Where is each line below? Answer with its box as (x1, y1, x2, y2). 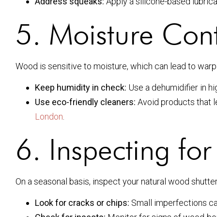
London (35, 111, 63, 122)
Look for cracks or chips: (35, 198, 129, 208)
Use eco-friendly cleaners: (35, 96, 136, 107)
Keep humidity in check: (35, 82, 126, 93)
